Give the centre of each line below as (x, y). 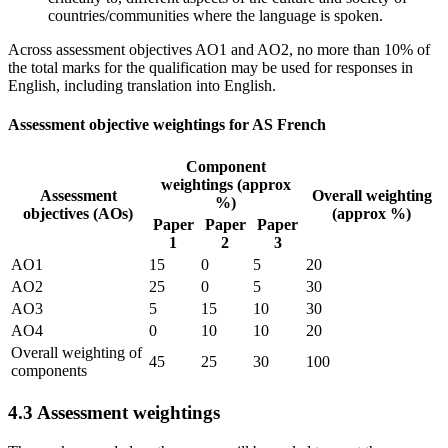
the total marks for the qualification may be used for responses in (210, 67)
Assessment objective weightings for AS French (167, 124)
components (49, 371)
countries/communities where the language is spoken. (215, 15)
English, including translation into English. (142, 85)
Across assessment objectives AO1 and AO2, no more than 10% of (219, 49)
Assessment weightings (128, 412)
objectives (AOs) (78, 214)
